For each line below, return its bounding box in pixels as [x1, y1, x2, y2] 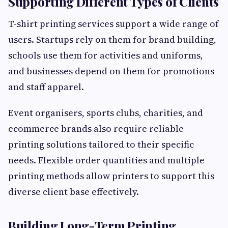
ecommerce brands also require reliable [8, 122, 184, 135]
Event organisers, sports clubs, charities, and [8, 106, 203, 119]
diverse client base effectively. [8, 185, 139, 198]
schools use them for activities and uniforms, [8, 48, 203, 62]
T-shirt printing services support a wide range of [8, 17, 219, 30]
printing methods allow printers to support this [8, 169, 214, 182]
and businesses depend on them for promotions [8, 64, 214, 77]
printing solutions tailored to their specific [8, 137, 194, 151]
